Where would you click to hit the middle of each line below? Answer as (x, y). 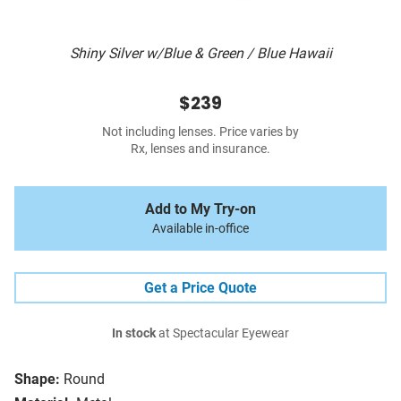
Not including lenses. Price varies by (200, 132)
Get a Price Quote (200, 288)
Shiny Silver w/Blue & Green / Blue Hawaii (200, 54)
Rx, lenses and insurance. (200, 149)
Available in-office (200, 229)
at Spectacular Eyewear (222, 334)
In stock (134, 334)
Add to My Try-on (200, 209)
